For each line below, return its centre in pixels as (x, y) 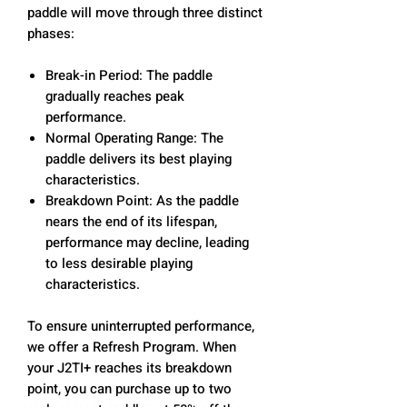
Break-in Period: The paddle (129, 75)
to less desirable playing (119, 263)
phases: (51, 33)
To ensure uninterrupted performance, (141, 326)
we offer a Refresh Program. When (132, 347)
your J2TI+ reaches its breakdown (129, 367)
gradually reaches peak (115, 96)
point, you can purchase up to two (129, 388)
